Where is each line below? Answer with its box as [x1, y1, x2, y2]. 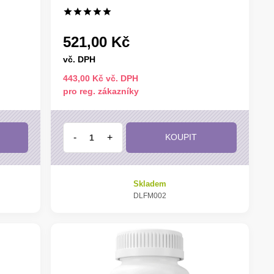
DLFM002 [133, 191, 166, 200]
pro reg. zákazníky [62, 86, 139, 96]
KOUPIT [165, 132, 198, 142]
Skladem [133, 179, 166, 188]
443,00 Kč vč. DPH [62, 73, 138, 83]
